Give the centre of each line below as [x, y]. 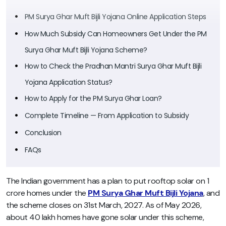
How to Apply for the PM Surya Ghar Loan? [93, 98]
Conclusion [43, 132]
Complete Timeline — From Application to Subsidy [107, 115]
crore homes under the [47, 193]
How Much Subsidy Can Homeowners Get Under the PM [116, 34]
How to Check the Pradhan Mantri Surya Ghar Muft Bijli [113, 66]
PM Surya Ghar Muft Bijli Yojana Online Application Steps [115, 16]
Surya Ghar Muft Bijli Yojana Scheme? [86, 50]
